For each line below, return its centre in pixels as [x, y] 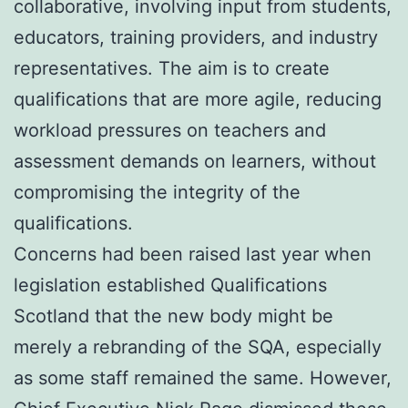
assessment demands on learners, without [195, 161]
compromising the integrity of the [157, 192]
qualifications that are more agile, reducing [198, 99]
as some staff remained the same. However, [203, 377]
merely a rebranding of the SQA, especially [198, 347]
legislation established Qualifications [170, 285]
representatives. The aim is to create [172, 68]
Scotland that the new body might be [173, 316]
